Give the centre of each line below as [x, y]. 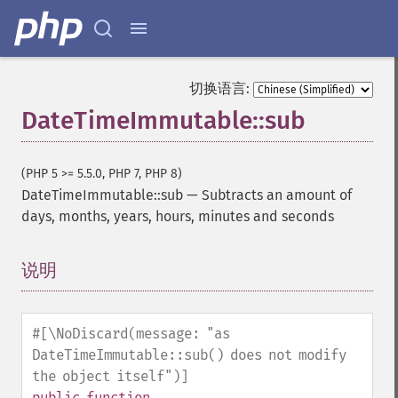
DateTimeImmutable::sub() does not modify [189, 355]
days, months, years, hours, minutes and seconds [178, 216]
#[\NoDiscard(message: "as [131, 334]
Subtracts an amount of [277, 195]
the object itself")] [110, 376]
